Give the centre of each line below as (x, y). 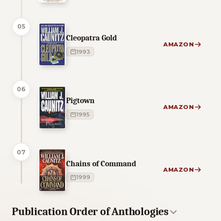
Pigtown (80, 101)
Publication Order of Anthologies (90, 212)
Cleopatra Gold (92, 38)
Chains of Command (101, 163)
